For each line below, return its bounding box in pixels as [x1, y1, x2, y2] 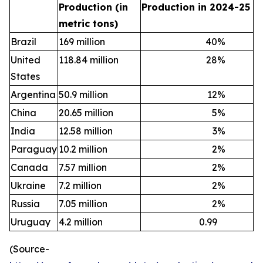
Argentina [11, 88, 56, 100]
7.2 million [59, 179, 102, 191]
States [11, 70, 40, 82]
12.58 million [59, 124, 113, 137]
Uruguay [11, 215, 50, 228]
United [11, 53, 41, 66]
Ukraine [11, 179, 46, 191]
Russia [11, 197, 40, 210]
